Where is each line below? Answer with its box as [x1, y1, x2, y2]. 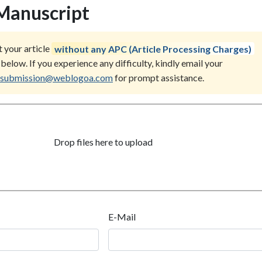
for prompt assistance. [113, 72, 204, 84]
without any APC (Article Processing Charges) [54, 43, 251, 54]
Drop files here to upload [54, 136, 153, 148]
